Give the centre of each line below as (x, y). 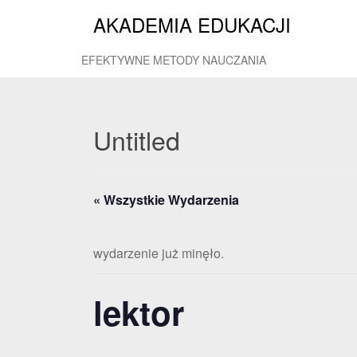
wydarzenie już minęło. (159, 253)
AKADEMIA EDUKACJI (192, 24)
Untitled (137, 139)
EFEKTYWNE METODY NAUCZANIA (174, 60)
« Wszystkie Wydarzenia (166, 200)
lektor (139, 312)
